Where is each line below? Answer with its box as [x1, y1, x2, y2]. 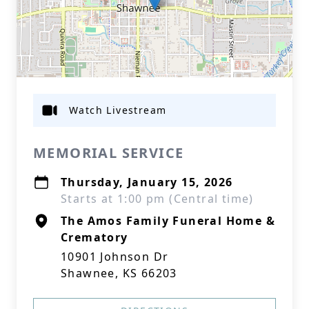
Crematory [61, 230, 128, 245]
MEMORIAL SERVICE [33, 143, 184, 162]
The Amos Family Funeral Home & [61, 213, 275, 228]
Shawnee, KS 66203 [61, 266, 177, 281]
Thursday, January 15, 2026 [61, 175, 233, 190]
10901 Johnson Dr [61, 249, 169, 264]
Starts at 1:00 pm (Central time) [61, 191, 254, 206]
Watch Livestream [69, 103, 167, 117]
